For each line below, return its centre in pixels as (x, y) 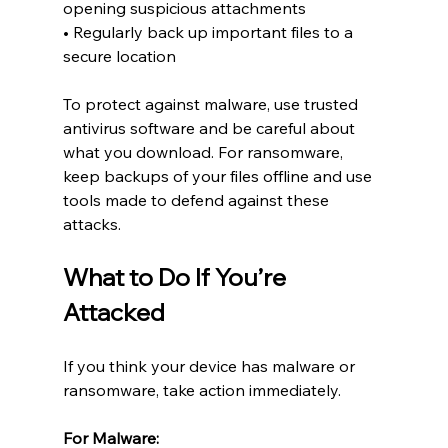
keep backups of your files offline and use (219, 175)
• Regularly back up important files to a (209, 31)
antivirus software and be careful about (210, 127)
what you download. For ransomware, (204, 151)
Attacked (113, 311)
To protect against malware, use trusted (212, 103)
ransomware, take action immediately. (201, 389)
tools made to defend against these (197, 199)
